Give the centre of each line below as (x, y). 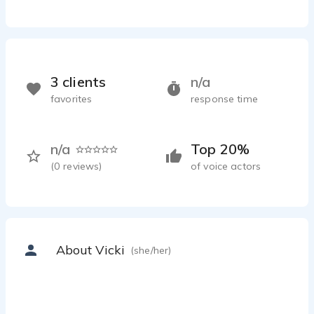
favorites (71, 99)
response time (224, 99)
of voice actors (226, 166)
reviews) (83, 166)
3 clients (78, 82)
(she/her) (151, 250)
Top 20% (220, 149)
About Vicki (90, 250)
